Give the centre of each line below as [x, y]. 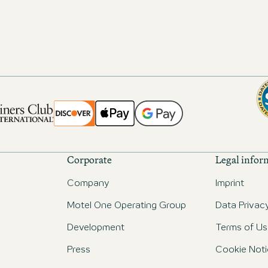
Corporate [89, 159]
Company [88, 184]
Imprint [230, 184]
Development [96, 228]
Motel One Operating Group [127, 206]
